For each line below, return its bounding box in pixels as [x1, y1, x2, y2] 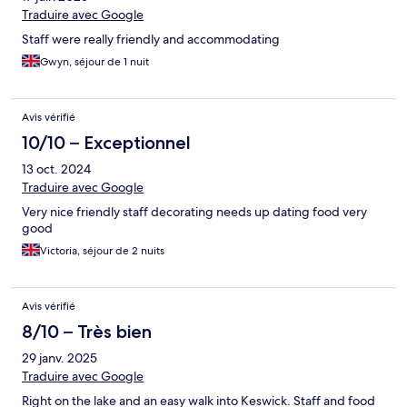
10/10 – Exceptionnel [22, 132, 191, 154]
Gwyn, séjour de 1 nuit [40, 55, 149, 70]
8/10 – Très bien [22, 321, 152, 343]
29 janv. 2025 [22, 350, 97, 367]
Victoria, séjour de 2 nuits [40, 243, 164, 259]
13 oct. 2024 [22, 161, 91, 178]
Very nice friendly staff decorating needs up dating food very [22, 203, 367, 221]
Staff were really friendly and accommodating [22, 31, 280, 48]
